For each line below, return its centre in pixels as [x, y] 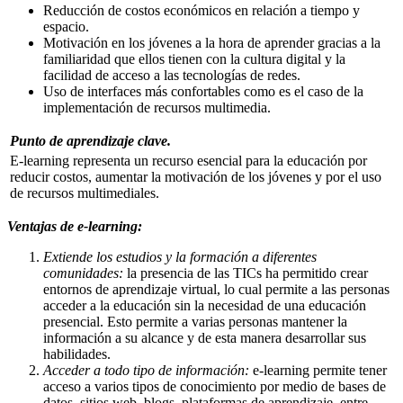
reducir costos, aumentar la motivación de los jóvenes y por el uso [196, 177]
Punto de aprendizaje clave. [90, 141]
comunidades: [85, 273]
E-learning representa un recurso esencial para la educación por [188, 161]
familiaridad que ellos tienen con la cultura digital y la [194, 59]
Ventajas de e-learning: [75, 227]
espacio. [66, 27]
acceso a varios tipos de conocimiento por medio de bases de [215, 387]
